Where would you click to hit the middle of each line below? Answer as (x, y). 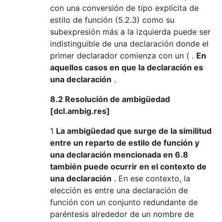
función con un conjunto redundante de (124, 202)
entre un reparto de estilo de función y (125, 142)
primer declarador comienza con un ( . (123, 55)
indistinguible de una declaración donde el (129, 43)
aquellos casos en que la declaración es (127, 67)
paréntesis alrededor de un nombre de (122, 214)
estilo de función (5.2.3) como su (112, 20)
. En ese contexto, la (151, 178)
